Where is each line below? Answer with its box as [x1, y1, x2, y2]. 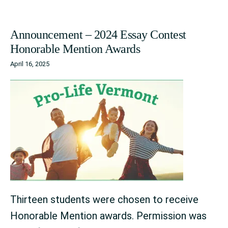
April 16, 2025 [10, 60, 49, 68]
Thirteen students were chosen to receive [10, 193, 198, 206]
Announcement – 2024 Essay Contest [10, 27, 186, 41]
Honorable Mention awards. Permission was [10, 209, 207, 222]
